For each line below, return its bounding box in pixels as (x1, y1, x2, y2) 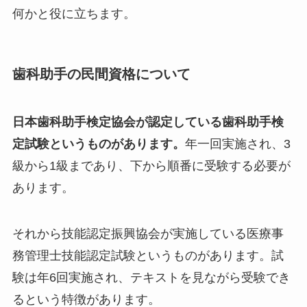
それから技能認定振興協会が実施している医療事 (12, 227, 284, 241)
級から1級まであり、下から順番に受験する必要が (12, 158, 291, 173)
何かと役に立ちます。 (12, 7, 136, 21)
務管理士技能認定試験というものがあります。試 (12, 249, 284, 263)
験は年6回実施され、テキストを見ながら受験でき (12, 271, 291, 285)
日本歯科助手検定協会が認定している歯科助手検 (12, 114, 284, 129)
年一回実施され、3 (184, 136, 291, 151)
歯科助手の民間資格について (12, 66, 191, 82)
